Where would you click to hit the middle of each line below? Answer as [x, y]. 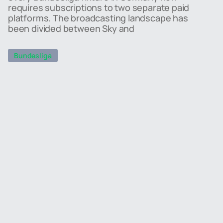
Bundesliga [33, 56]
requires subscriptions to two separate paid [99, 7]
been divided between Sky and [71, 28]
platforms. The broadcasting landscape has [98, 18]
